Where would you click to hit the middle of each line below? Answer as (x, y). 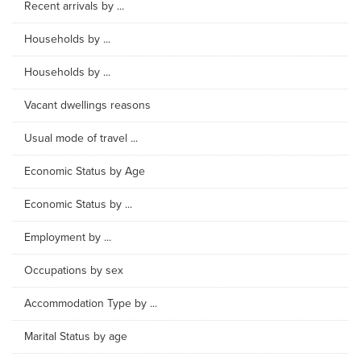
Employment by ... (68, 237)
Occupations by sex (74, 270)
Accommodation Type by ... (91, 303)
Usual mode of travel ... (81, 138)
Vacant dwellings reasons (87, 105)
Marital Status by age (76, 336)
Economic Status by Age (85, 171)
